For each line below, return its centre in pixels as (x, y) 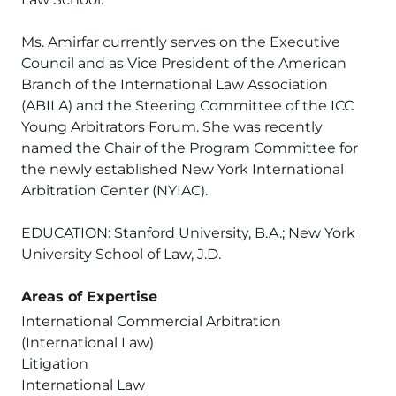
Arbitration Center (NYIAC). (114, 190)
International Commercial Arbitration (151, 321)
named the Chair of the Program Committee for (190, 148)
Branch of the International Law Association (175, 84)
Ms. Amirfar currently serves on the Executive (181, 42)
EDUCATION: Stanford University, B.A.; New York (188, 233)
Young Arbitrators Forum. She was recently (172, 127)
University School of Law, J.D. (121, 254)
